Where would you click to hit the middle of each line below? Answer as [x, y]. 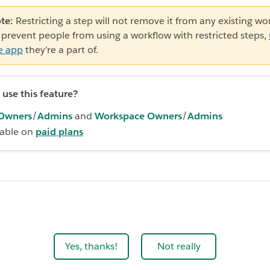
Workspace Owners [138, 116]
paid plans [59, 132]
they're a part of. [61, 50]
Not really [179, 246]
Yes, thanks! [91, 246]
